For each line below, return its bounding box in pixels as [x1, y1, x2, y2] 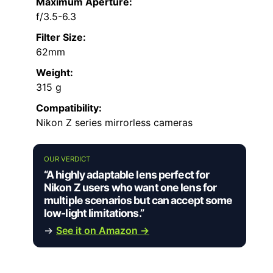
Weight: [36, 66, 73, 79]
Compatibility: [36, 102, 102, 115]
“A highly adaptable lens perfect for [44, 168, 210, 182]
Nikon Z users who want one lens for [44, 181, 217, 194]
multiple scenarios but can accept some [44, 194, 233, 207]
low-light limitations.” [44, 207, 144, 220]
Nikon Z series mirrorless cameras [36, 116, 193, 129]
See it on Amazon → [56, 224, 149, 237]
